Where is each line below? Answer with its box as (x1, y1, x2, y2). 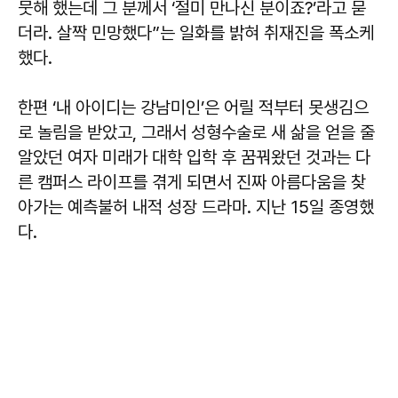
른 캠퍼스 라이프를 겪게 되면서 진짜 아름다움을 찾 (18, 171, 366, 193)
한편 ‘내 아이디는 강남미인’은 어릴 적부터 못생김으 (18, 97, 369, 118)
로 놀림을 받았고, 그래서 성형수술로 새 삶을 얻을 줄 (18, 122, 375, 143)
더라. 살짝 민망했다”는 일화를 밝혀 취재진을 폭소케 (18, 22, 374, 44)
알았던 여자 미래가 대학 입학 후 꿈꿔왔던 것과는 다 (18, 147, 370, 168)
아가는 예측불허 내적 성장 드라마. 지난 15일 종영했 (18, 196, 374, 218)
